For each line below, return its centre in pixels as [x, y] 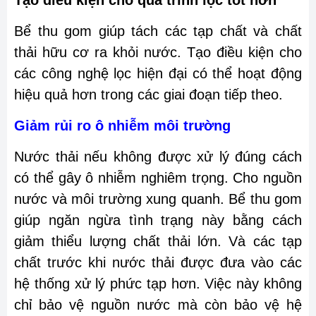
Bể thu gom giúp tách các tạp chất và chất [158, 31]
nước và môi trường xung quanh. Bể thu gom [158, 199]
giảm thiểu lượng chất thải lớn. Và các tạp [158, 242]
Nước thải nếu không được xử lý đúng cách [158, 157]
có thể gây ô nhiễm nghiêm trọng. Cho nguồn [158, 178]
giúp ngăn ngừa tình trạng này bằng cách [158, 220]
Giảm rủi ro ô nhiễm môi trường [122, 126]
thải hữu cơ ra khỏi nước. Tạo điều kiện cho [158, 53]
